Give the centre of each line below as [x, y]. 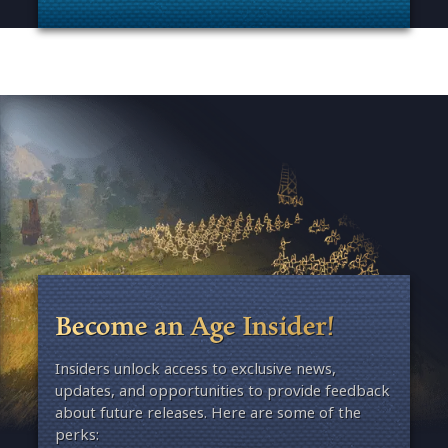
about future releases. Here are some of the [207, 413]
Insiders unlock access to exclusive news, [195, 369]
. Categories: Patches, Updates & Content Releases [217, 28]
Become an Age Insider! [194, 325]
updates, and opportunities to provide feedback [222, 391]
